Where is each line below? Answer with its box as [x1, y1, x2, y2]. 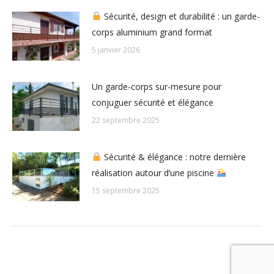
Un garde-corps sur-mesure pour [92, 81, 221, 93]
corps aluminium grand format [92, 26, 212, 39]
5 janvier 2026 [92, 45, 140, 56]
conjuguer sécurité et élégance [92, 97, 213, 109]
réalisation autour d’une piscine [92, 167, 217, 179]
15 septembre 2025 [92, 185, 160, 196]
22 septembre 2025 [92, 115, 160, 126]
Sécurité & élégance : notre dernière [101, 151, 246, 163]
